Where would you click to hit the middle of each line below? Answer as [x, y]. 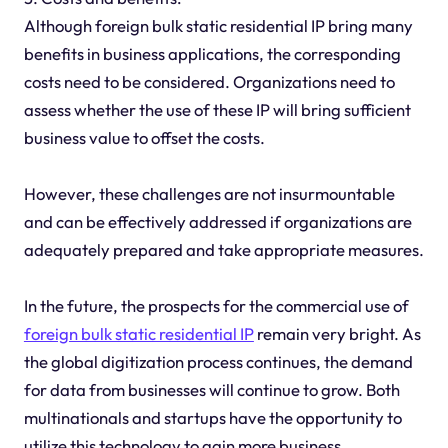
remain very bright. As [337, 333]
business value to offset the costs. [144, 137]
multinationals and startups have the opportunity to [212, 417]
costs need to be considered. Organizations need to [209, 81]
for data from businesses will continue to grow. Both [211, 389]
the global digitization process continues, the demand [218, 361]
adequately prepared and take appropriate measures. [223, 249]
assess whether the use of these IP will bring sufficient [217, 109]
